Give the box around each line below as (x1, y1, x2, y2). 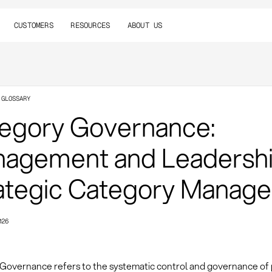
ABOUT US (127, 19, 163, 30)
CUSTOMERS (13, 19, 53, 30)
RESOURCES (70, 19, 110, 30)
